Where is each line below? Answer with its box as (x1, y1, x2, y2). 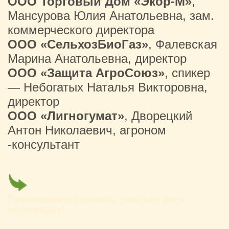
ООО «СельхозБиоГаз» (8, 37, 148, 51)
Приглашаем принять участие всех (8, 194, 185, 205)
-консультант (8, 138, 80, 151)
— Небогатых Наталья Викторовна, (8, 80, 208, 94)
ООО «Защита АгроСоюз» (8, 66, 165, 80)
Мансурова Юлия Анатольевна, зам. (8, 9, 214, 22)
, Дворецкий (124, 109, 192, 123)
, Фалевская (148, 37, 217, 51)
